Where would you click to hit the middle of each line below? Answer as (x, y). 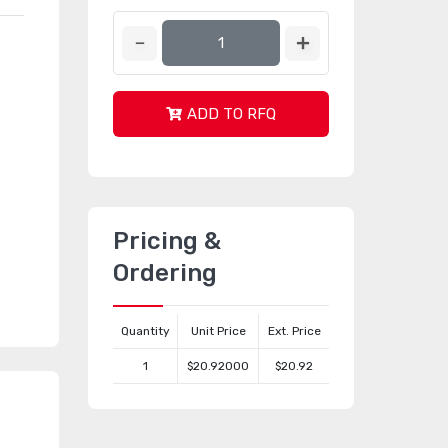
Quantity (145, 331)
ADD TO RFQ (231, 114)
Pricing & (167, 241)
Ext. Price (294, 331)
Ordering (165, 273)
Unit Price (218, 331)
